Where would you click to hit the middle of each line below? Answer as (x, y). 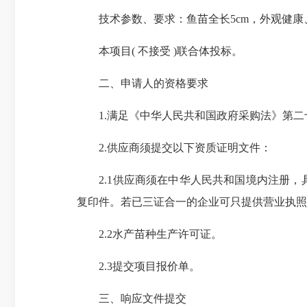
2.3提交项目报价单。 (138, 266)
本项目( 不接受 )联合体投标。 (160, 51)
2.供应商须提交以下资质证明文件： (174, 148)
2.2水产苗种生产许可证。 (149, 234)
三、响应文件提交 (132, 298)
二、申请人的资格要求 (143, 83)
